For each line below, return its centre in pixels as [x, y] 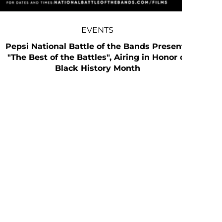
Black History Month [97, 68]
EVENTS [98, 30]
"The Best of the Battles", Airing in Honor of [97, 57]
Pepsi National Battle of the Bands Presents [98, 46]
